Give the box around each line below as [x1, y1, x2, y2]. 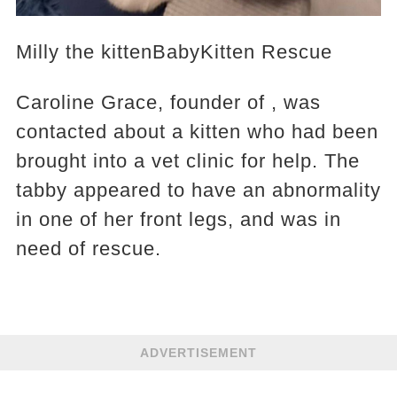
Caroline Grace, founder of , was [15, 91, 321, 114]
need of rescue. [15, 237, 161, 261]
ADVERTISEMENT [140, 346, 257, 361]
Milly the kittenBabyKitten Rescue [15, 41, 332, 64]
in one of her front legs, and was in [15, 208, 341, 231]
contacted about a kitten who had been [15, 121, 378, 144]
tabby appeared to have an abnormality [15, 179, 381, 202]
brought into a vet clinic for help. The [15, 150, 360, 173]
